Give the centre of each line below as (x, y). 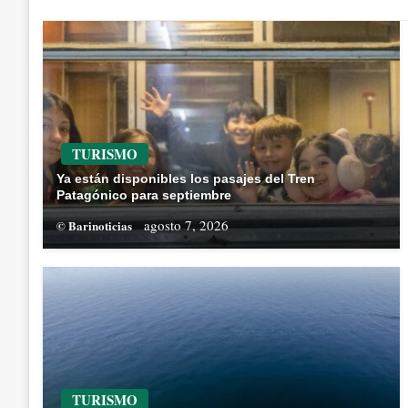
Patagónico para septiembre (144, 195)
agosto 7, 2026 (186, 225)
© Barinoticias (96, 226)
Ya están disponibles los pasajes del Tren (186, 179)
